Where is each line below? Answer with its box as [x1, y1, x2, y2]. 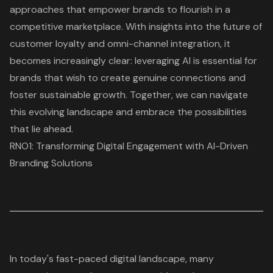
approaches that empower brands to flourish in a [10, 2, 230, 16]
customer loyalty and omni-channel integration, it [10, 37, 230, 50]
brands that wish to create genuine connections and [10, 71, 246, 84]
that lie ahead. [10, 122, 73, 135]
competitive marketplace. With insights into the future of [10, 19, 262, 33]
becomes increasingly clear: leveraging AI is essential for [10, 54, 257, 67]
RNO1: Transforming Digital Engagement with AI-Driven [10, 139, 248, 152]
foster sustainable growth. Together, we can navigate [10, 88, 248, 101]
